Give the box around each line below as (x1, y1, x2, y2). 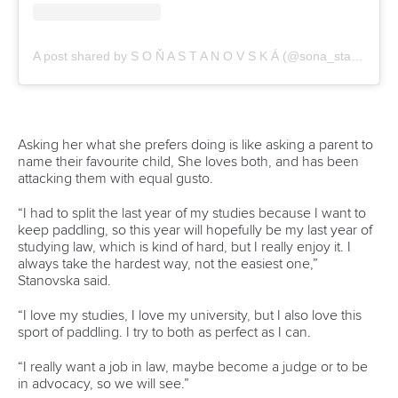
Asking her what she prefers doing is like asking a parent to (18, 138, 373, 153)
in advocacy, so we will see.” (18, 377, 189, 392)
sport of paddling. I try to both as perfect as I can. (18, 325, 311, 340)
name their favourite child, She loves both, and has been (18, 155, 359, 170)
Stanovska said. (18, 274, 111, 289)
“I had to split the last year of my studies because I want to (18, 206, 366, 221)
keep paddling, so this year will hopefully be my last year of (18, 223, 372, 238)
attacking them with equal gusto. (18, 171, 213, 187)
